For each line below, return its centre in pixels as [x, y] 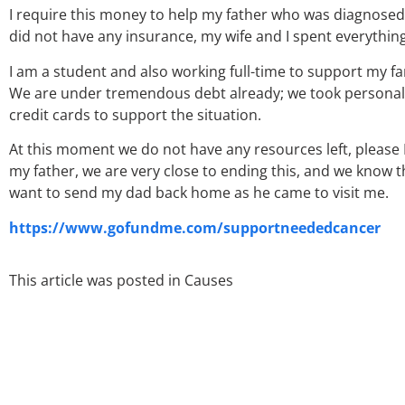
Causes [209, 281]
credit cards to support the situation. [135, 114]
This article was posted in [95, 281]
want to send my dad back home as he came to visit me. [199, 193]
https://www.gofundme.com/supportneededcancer [195, 227]
